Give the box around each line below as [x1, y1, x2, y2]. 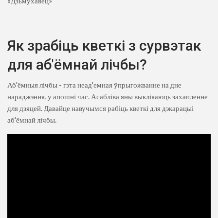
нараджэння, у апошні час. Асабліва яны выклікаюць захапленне [7, 91, 208, 101]
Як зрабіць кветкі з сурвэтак [7, 36, 201, 54]
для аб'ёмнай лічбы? [7, 55, 147, 73]
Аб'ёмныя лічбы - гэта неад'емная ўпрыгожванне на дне [7, 80, 182, 89]
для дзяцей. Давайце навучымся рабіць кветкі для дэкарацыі [7, 103, 194, 112]
